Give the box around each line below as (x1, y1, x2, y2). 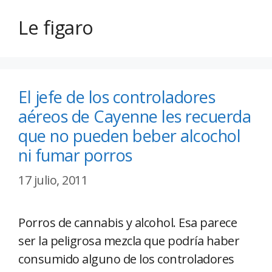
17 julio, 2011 (18, 172, 87, 189)
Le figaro (18, 15, 93, 41)
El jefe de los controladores (18, 86, 215, 109)
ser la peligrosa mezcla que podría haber (18, 233, 239, 250)
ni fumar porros (18, 144, 132, 167)
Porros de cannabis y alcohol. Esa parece (18, 214, 237, 231)
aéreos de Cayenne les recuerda (18, 105, 251, 128)
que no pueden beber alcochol (18, 124, 240, 148)
